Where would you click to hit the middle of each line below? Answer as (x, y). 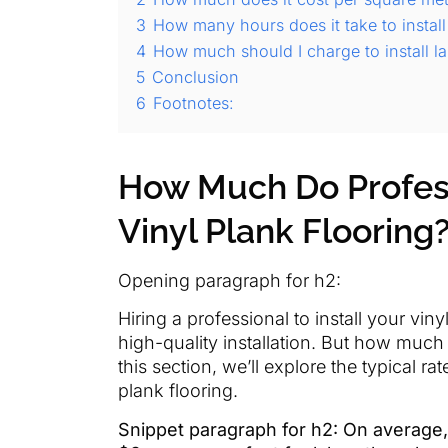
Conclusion (195, 76)
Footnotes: (193, 102)
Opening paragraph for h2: (229, 280)
